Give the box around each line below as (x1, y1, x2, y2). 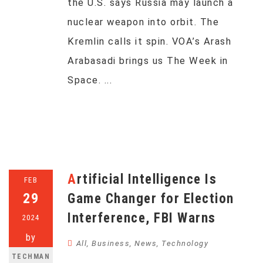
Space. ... (68, 75, 112, 86)
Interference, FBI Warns (68, 210, 216, 226)
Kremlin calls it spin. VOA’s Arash (68, 36, 231, 47)
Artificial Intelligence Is (68, 171, 77, 187)
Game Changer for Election (68, 191, 234, 207)
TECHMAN (11, 252, 50, 261)
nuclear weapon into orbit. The (68, 16, 219, 28)
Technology (161, 239, 208, 248)
